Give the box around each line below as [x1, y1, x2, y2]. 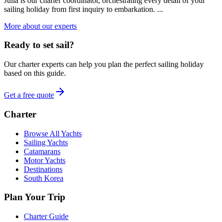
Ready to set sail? [4, 40, 74, 51]
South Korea [24, 173, 63, 182]
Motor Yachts [24, 156, 65, 165]
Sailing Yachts [24, 138, 68, 147]
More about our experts [4, 21, 77, 30]
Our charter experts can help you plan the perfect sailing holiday [4, 60, 204, 69]
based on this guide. [4, 69, 66, 78]
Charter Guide [24, 212, 68, 221]
